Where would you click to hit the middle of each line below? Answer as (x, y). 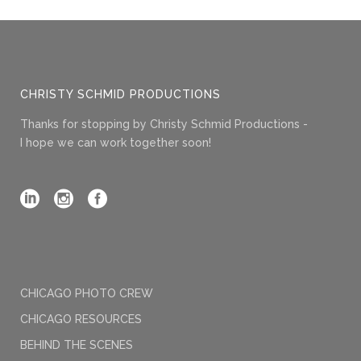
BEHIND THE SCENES (77, 345)
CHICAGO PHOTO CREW (87, 293)
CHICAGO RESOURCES (81, 319)
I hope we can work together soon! (116, 143)
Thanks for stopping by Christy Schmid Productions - (164, 124)
